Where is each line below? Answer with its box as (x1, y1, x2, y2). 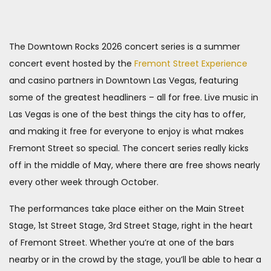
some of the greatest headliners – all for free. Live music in (9, 91, 258, 103)
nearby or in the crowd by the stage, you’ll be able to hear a (9, 253, 261, 266)
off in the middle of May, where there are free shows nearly (9, 159, 260, 171)
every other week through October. (9, 176, 158, 188)
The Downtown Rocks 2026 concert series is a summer (9, 41, 240, 53)
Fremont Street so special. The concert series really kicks (9, 142, 249, 154)
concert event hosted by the (9, 57, 134, 70)
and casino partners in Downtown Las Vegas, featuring (9, 74, 238, 87)
